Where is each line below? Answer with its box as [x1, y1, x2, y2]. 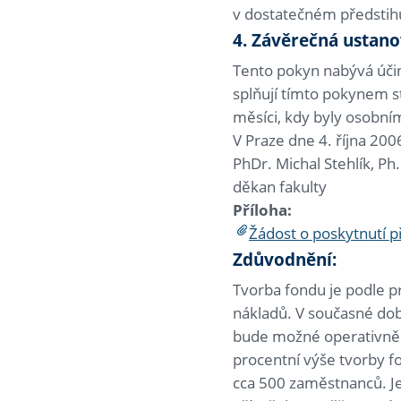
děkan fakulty [233, 176, 327, 198]
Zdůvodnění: [233, 247, 337, 272]
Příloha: [233, 200, 292, 221]
